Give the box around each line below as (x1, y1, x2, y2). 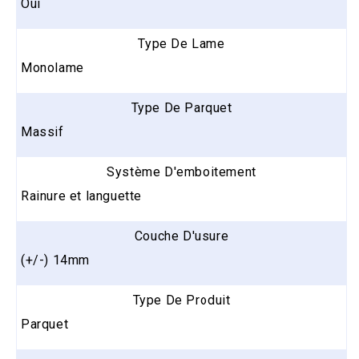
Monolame (21, 59, 84, 75)
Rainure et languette (21, 188, 142, 204)
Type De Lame (138, 35, 225, 51)
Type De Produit (132, 292, 231, 308)
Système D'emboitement (107, 163, 256, 179)
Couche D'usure (134, 228, 229, 244)
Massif (21, 123, 64, 139)
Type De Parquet (131, 99, 232, 115)
